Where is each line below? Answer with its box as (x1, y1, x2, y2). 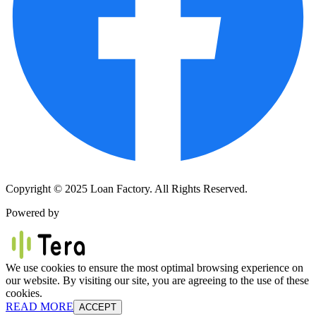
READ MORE (6, 300, 73, 312)
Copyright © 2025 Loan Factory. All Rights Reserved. (6, 182, 248, 195)
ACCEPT (79, 301, 116, 312)
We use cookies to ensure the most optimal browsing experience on (6, 261, 303, 274)
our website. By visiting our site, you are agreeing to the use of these (6, 274, 309, 286)
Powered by (6, 206, 59, 219)
